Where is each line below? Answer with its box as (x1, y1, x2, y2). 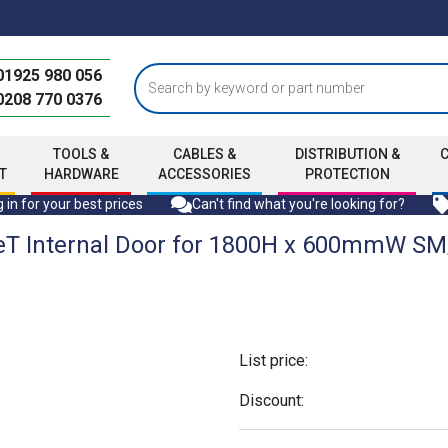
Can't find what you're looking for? (191, 196, 405, 213)
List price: (239, 350, 308, 370)
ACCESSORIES (157, 166, 251, 182)
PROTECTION (304, 166, 390, 182)
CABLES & (172, 146, 236, 162)
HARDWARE (43, 166, 119, 182)
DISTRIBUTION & (294, 146, 400, 162)
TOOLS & (53, 146, 110, 162)
